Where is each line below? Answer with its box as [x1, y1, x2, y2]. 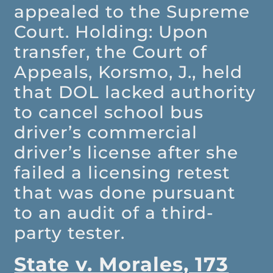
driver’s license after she [14, 142, 239, 163]
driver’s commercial [14, 122, 198, 143]
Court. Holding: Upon [14, 21, 209, 43]
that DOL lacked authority [14, 82, 257, 103]
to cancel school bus [14, 102, 204, 123]
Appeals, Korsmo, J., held [14, 62, 243, 83]
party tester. [14, 222, 126, 244]
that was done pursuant [14, 182, 236, 204]
